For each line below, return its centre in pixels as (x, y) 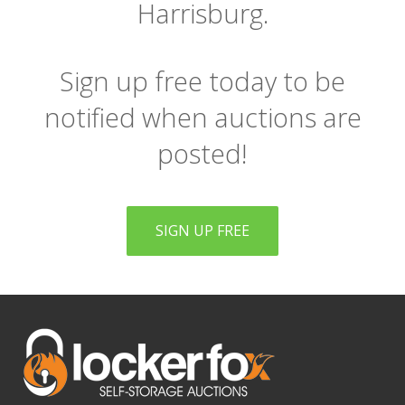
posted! (202, 153)
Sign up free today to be (202, 81)
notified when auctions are (202, 117)
